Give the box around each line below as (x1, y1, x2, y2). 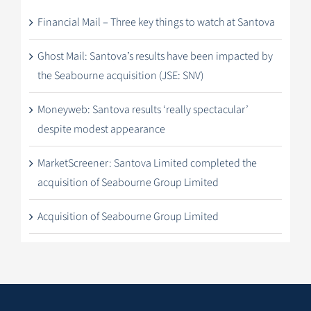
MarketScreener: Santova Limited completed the (37, 155, 257, 171)
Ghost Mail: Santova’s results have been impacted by (37, 49, 273, 65)
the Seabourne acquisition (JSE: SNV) (37, 68, 203, 84)
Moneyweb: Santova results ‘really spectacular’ (37, 102, 249, 118)
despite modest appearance (37, 121, 165, 137)
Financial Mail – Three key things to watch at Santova (37, 15, 275, 31)
